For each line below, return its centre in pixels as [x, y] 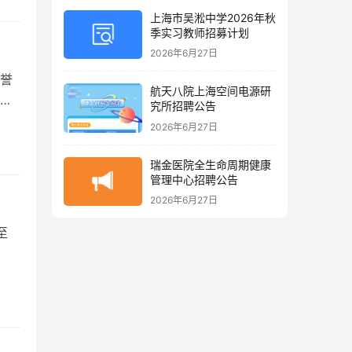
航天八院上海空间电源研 [211, 91]
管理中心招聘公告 [194, 179]
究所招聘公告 [183, 106]
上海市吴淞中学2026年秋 [213, 17]
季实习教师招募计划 [200, 32]
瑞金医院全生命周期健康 [211, 164]
